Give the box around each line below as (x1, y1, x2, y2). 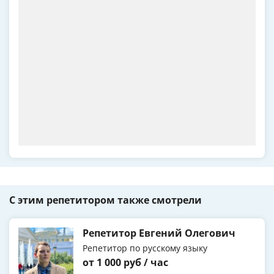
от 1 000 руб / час (83, 256, 168, 270)
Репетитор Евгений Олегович (83, 226, 235, 240)
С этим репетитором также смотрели (9, 193, 202, 207)
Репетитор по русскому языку (83, 242, 207, 254)
